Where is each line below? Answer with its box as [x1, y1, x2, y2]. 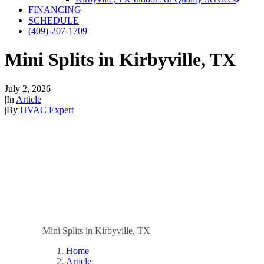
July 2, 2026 [5, 83, 51, 94]
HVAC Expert [20, 104, 74, 115]
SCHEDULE [28, 15, 79, 25]
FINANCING [28, 5, 81, 15]
